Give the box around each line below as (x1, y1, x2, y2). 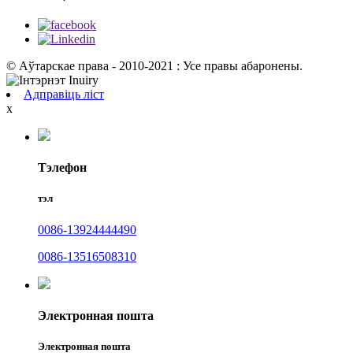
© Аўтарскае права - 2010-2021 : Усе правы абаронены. (6, 59, 303, 72)
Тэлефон (38, 161, 87, 175)
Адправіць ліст (24, 87, 104, 101)
